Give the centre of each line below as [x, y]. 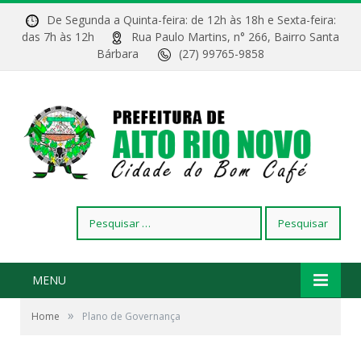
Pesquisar [101, 214]
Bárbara [127, 54]
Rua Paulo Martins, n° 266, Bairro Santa [235, 37]
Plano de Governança [131, 317]
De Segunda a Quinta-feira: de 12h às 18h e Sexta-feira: [191, 20]
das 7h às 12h [66, 37]
